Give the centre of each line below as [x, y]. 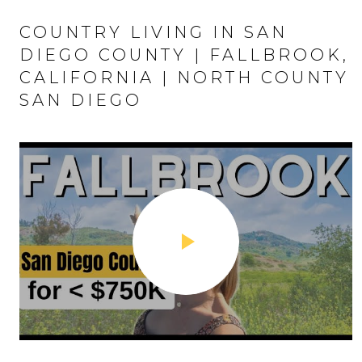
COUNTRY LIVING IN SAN [154, 32]
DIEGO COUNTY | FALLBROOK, [184, 55]
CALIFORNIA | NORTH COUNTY [184, 78]
